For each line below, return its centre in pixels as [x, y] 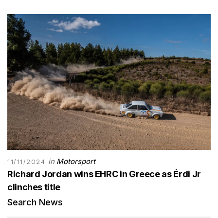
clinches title [34, 187]
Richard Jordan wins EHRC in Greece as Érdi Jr [104, 174]
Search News [35, 202]
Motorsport [76, 161]
